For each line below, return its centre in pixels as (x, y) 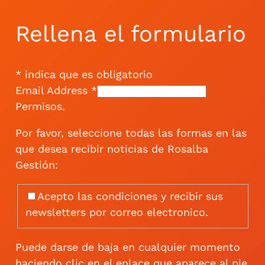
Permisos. (40, 106)
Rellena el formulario (130, 34)
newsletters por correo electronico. (117, 212)
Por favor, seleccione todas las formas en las (131, 133)
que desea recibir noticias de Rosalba (112, 149)
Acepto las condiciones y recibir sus (130, 196)
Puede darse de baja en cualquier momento (127, 247)
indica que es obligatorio (87, 74)
